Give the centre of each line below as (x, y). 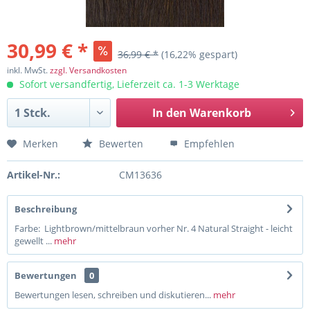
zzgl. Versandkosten (88, 70)
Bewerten (120, 144)
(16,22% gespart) (199, 54)
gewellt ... (33, 241)
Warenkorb (220, 113)
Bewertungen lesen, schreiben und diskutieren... (113, 295)
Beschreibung (46, 209)
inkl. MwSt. (28, 70)
